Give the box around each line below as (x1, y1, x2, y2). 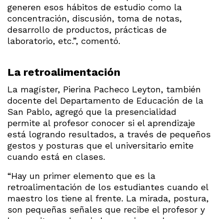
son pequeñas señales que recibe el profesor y (7, 204, 205, 215)
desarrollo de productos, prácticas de (7, 24, 167, 35)
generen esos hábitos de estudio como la (7, 1, 182, 12)
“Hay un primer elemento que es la (7, 170, 155, 181)
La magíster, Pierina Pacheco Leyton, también (7, 84, 201, 94)
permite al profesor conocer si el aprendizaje (7, 117, 195, 128)
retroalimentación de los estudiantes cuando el (7, 181, 208, 192)
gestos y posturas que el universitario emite (7, 140, 194, 151)
